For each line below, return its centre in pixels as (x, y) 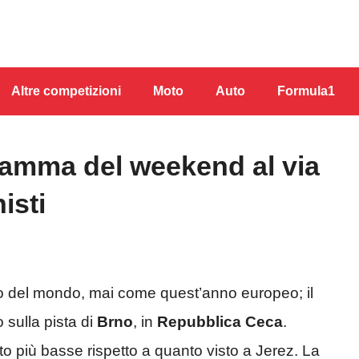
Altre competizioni (66, 91)
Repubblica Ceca (220, 322)
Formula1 (306, 91)
